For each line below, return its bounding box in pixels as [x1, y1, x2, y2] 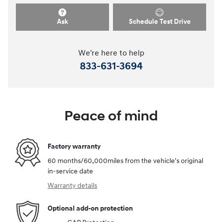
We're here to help [78, 49, 144, 58]
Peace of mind [64, 108, 158, 125]
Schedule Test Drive [128, 17, 191, 26]
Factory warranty [48, 142, 101, 151]
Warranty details [48, 181, 97, 190]
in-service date [48, 167, 93, 176]
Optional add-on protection [48, 204, 133, 213]
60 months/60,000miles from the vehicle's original [48, 157, 203, 166]
